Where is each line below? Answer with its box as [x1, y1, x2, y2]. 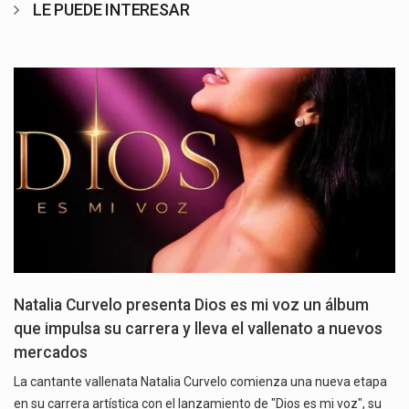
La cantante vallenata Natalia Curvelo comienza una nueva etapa [14, 374, 387, 390]
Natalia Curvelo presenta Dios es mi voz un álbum [14, 296, 369, 315]
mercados [14, 343, 88, 362]
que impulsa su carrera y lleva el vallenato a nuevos [14, 320, 383, 339]
